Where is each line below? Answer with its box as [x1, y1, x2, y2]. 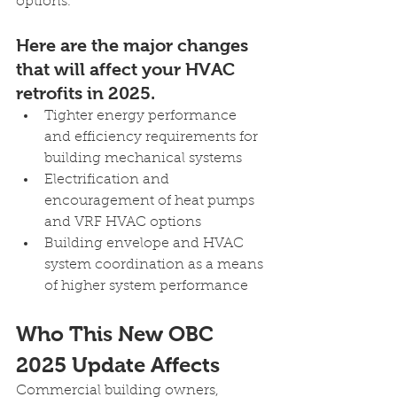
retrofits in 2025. [16, 83, 155, 103]
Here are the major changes [16, 35, 253, 55]
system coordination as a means [44, 258, 267, 272]
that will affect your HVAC [16, 59, 239, 79]
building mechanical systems [44, 152, 242, 166]
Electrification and [44, 173, 173, 187]
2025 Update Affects [16, 353, 220, 377]
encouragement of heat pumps [44, 194, 258, 208]
